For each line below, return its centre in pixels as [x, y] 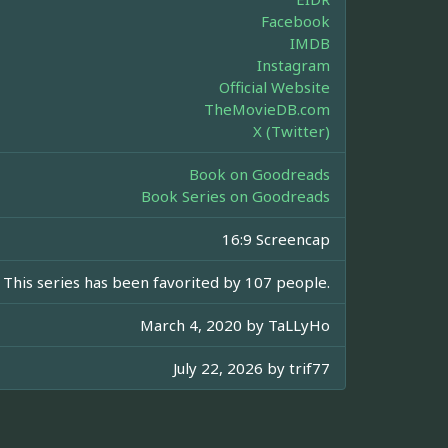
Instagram [293, 65]
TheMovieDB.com [267, 109]
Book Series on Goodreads [235, 196]
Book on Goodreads [259, 174]
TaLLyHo [299, 325]
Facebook [295, 21]
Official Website [274, 87]
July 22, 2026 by [231, 368]
